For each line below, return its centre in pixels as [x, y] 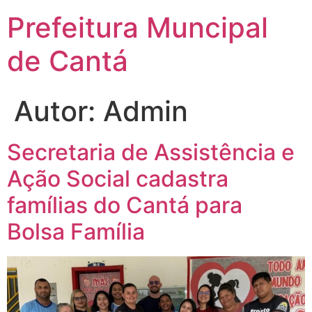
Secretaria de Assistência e [151, 152]
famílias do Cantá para [125, 205]
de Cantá [68, 61]
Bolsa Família [76, 232]
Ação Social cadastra [118, 179]
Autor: [58, 111]
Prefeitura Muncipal [138, 28]
